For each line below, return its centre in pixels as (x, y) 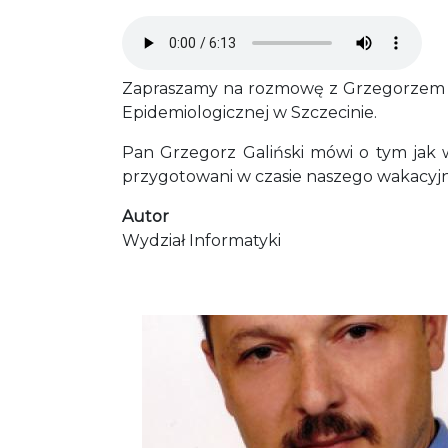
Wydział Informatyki (201, 240)
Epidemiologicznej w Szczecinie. (249, 112)
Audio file (159, 26)
